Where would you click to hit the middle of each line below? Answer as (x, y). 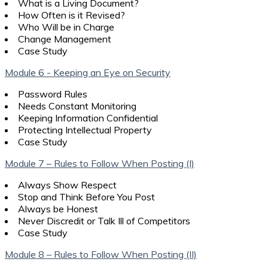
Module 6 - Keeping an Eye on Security (88, 72)
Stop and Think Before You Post (86, 197)
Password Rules (53, 94)
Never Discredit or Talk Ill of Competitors (104, 220)
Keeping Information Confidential (88, 118)
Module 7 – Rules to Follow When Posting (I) (100, 163)
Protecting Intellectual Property (85, 130)
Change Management (65, 39)
